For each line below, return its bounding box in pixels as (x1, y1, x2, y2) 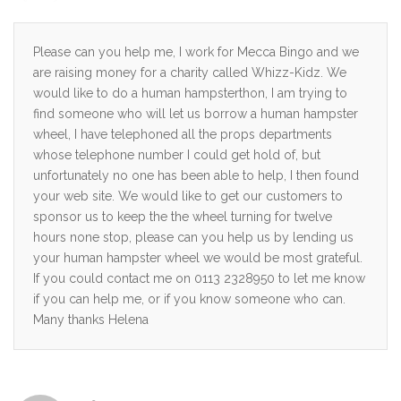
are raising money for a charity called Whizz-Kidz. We (33, 64, 346, 80)
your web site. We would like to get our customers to (33, 188, 343, 203)
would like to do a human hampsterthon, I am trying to (33, 85, 347, 100)
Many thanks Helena (33, 311, 149, 327)
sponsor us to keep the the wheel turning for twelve (33, 209, 332, 224)
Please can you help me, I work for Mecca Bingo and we (33, 44, 359, 59)
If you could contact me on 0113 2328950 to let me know (33, 270, 365, 286)
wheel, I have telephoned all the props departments (33, 126, 332, 141)
